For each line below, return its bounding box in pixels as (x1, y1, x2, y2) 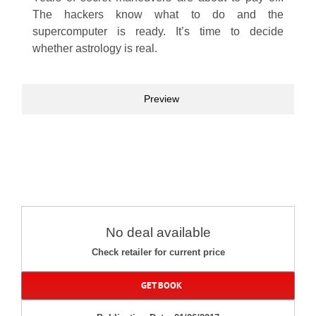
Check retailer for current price (91, 247, 225, 258)
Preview (144, 93, 179, 105)
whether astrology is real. (32, 42, 157, 55)
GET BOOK (140, 279, 182, 292)
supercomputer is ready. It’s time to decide (32, 25, 284, 38)
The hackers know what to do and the (32, 8, 284, 21)
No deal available (105, 225, 211, 241)
